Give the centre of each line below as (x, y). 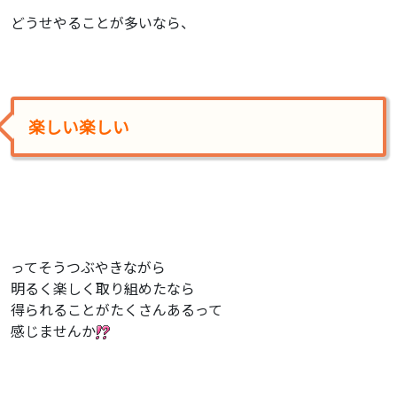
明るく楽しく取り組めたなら (103, 288)
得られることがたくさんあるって (117, 309)
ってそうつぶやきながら (88, 266)
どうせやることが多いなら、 (103, 22)
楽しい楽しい (79, 126)
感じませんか (53, 330)
